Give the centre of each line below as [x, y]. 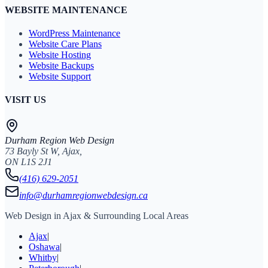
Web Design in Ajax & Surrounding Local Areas [97, 215]
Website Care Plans [65, 44]
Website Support [60, 77]
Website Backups [61, 66]
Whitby [43, 257]
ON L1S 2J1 [28, 162]
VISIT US [25, 100]
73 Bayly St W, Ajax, [43, 151]
